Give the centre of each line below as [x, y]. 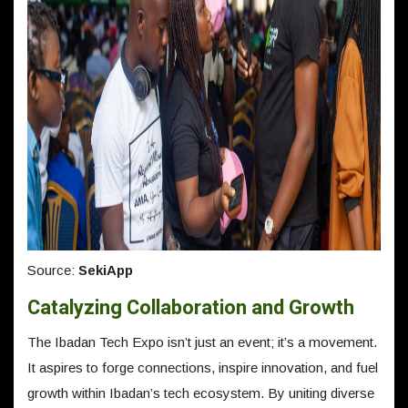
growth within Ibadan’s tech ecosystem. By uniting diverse [201, 393]
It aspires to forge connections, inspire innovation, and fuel [203, 367]
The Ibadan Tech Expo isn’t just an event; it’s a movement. [202, 342]
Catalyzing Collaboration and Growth [191, 308]
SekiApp [104, 270]
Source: [51, 270]
